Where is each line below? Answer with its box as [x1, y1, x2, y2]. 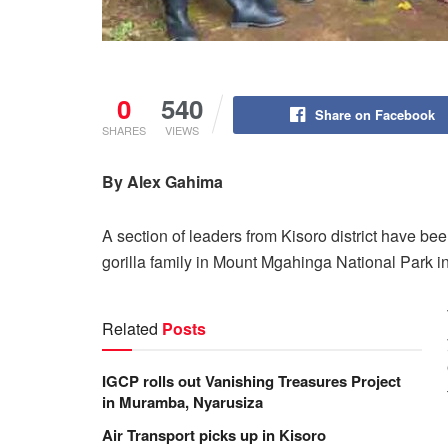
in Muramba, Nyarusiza [102, 390, 263, 413]
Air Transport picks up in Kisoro [102, 423, 326, 446]
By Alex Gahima [102, 169, 223, 193]
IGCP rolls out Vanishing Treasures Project [102, 369, 401, 392]
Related [102, 316, 158, 340]
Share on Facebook [314, 104, 435, 124]
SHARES [102, 121, 146, 138]
